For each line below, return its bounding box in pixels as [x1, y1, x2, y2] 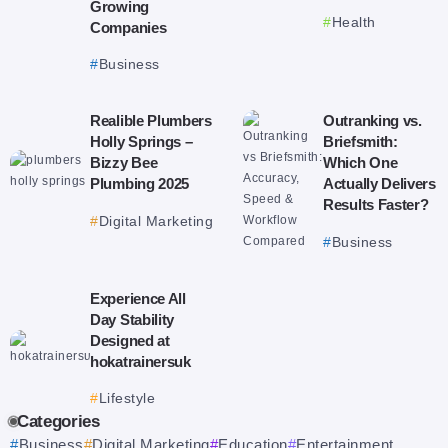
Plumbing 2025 [90, 175, 190, 193]
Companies [90, 18, 167, 36]
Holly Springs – [90, 133, 193, 151]
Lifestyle [98, 391, 155, 407]
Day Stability [90, 310, 175, 328]
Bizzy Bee [90, 154, 158, 172]
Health [331, 15, 376, 31]
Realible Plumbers [90, 112, 212, 130]
